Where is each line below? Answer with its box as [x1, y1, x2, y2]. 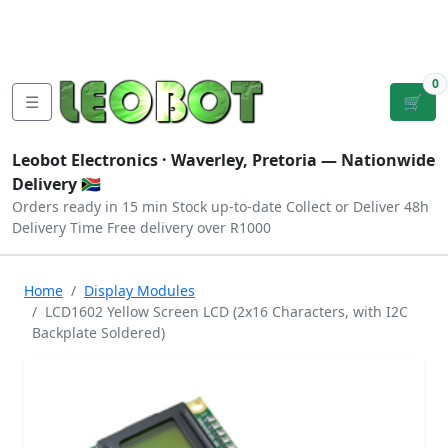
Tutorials [16, 5, 82, 27]
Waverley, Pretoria [171, 149, 317, 171]
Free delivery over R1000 [107, 218, 271, 237]
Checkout [265, 17, 337, 39]
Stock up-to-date [172, 197, 282, 216]
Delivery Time [12, 218, 103, 237]
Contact [170, 5, 229, 27]
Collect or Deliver [286, 197, 400, 216]
